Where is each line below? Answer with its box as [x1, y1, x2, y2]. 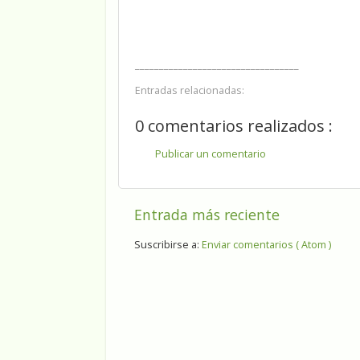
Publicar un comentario [155, 146, 266, 161]
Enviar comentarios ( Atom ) [202, 238, 331, 252]
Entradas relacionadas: [135, 84, 244, 98]
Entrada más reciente [134, 204, 280, 224]
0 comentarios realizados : [135, 115, 333, 137]
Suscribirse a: [134, 238, 202, 252]
